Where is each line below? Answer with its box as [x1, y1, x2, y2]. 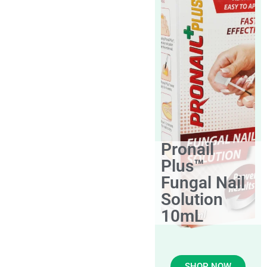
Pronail [161, 139, 215, 160]
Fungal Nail [161, 173, 246, 193]
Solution [161, 190, 223, 210]
